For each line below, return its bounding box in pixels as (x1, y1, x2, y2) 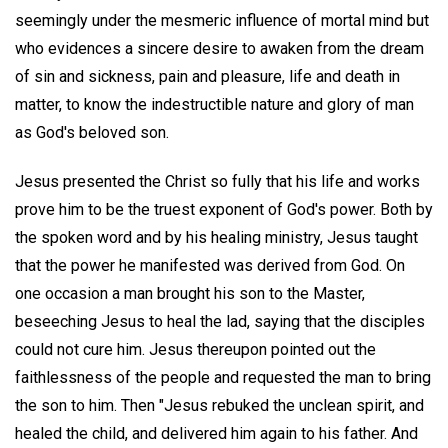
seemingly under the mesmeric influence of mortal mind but (15, 11, 429, 31)
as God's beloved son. (15, 123, 169, 143)
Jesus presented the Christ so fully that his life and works (15, 172, 420, 192)
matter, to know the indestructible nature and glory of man (15, 95, 414, 115)
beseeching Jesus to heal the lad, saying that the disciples (15, 312, 425, 332)
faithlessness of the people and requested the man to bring (15, 368, 431, 388)
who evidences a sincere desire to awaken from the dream (15, 39, 424, 59)
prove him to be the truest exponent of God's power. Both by (15, 200, 433, 220)
